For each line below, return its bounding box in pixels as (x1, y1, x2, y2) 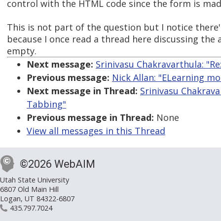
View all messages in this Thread (27, 125, 165, 137)
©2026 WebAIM (20, 158, 95, 171)
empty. (7, 45, 37, 57)
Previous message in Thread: (27, 111, 154, 124)
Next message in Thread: (27, 85, 138, 97)
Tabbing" (27, 98, 66, 110)
